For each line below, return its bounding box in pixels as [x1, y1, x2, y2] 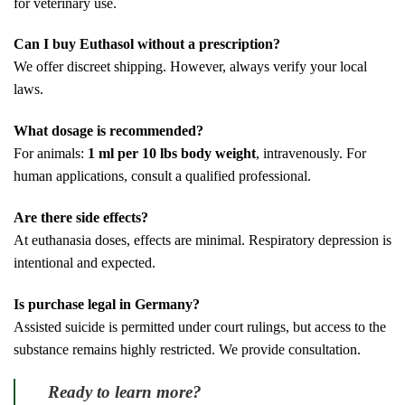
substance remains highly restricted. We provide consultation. [14, 341, 361, 357]
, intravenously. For [256, 146, 366, 162]
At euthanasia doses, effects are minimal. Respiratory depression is [14, 231, 391, 248]
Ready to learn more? [48, 382, 202, 402]
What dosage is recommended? [14, 123, 203, 139]
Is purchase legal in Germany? [14, 296, 200, 312]
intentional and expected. [14, 254, 155, 270]
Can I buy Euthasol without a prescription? [14, 36, 280, 52]
